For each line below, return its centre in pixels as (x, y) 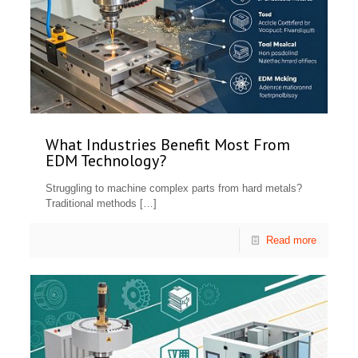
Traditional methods (91, 203)
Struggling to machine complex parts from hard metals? (174, 188)
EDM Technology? (106, 160)
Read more (291, 240)
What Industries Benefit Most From (168, 144)
